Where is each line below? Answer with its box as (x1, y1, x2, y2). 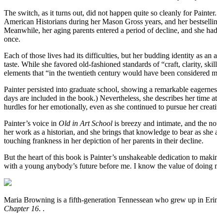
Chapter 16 (4, 204, 39, 213)
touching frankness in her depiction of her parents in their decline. (4, 136, 203, 145)
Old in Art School (59, 119, 112, 127)
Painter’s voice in (4, 119, 59, 127)
